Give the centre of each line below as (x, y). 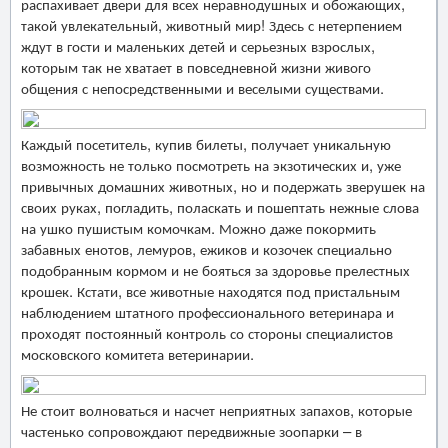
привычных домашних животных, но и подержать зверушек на (223, 185)
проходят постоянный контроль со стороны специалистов (207, 332)
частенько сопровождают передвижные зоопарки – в (191, 430)
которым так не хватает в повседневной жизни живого (196, 66)
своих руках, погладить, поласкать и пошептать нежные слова (220, 206)
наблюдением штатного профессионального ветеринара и (207, 311)
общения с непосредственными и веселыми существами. (202, 87)
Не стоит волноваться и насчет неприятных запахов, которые (216, 409)
